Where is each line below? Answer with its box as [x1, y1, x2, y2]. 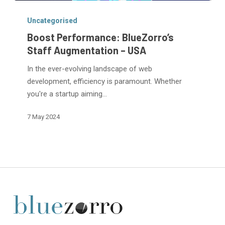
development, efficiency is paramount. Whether [27, 76, 182, 86]
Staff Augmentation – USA [27, 44, 147, 56]
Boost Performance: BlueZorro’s [27, 31, 174, 43]
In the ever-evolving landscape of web [27, 64, 153, 73]
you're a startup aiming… [27, 89, 107, 98]
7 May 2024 [27, 113, 60, 121]
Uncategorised [27, 16, 78, 25]
